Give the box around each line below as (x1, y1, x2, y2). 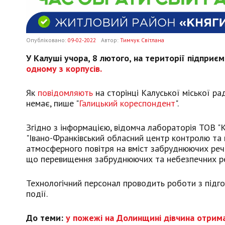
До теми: (26, 211, 66, 223)
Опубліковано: (26, 36, 68, 44)
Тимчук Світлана (120, 36, 164, 44)
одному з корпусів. (26, 62, 102, 74)
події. (26, 187, 48, 199)
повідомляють (38, 86, 93, 98)
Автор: (101, 36, 120, 44)
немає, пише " (26, 97, 79, 109)
